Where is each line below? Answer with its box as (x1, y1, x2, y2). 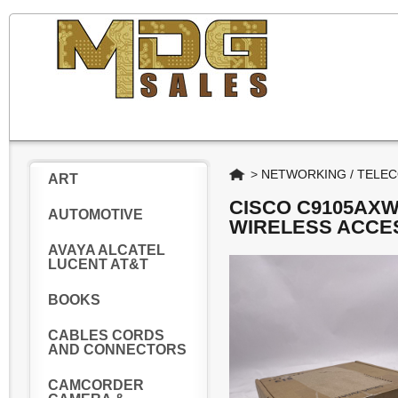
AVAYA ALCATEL (48, 243, 165, 258)
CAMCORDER (48, 378, 144, 393)
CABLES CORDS (48, 328, 164, 343)
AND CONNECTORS (48, 342, 187, 357)
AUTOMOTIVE (48, 207, 143, 222)
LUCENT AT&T (48, 257, 148, 272)
